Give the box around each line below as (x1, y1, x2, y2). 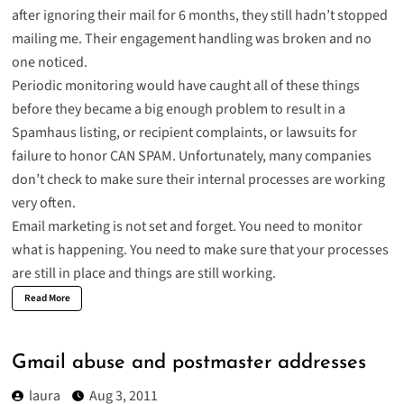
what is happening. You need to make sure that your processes (11, 239, 389, 260)
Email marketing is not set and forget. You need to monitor (11, 216, 363, 236)
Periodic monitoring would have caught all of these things (11, 75, 360, 96)
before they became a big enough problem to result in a (11, 98, 345, 119)
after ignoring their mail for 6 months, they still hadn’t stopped (11, 5, 388, 25)
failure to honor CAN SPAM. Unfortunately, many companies (11, 145, 372, 166)
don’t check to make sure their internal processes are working (11, 169, 385, 189)
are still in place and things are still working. (11, 262, 276, 283)
